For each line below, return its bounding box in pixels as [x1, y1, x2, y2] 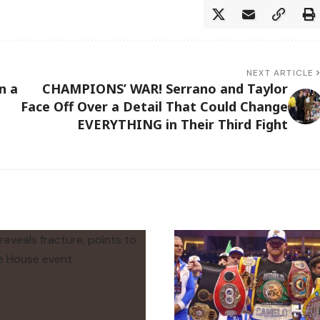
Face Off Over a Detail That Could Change [20, 97, 288, 115]
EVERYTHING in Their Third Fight [76, 115, 288, 133]
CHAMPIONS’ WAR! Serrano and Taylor [41, 79, 288, 97]
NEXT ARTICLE [246, 66, 314, 79]
